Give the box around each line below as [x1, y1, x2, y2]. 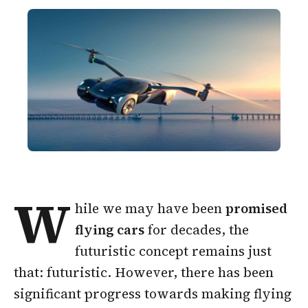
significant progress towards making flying [14, 284, 291, 302]
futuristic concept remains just [75, 241, 272, 260]
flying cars [75, 220, 145, 239]
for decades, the [144, 220, 250, 239]
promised [225, 199, 288, 217]
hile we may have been [75, 199, 226, 217]
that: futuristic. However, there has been [14, 263, 274, 281]
